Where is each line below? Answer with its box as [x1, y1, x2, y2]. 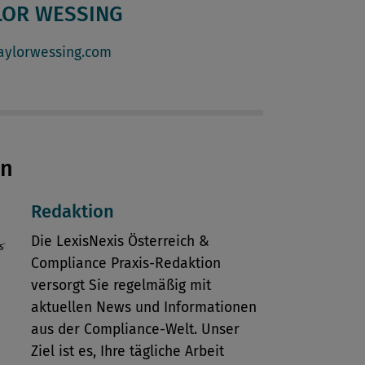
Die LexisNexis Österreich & [30, 233, 209, 251]
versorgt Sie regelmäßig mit [30, 277, 211, 295]
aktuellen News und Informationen [30, 299, 257, 317]
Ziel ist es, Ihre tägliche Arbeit [30, 343, 224, 361]
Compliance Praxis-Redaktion [30, 255, 221, 273]
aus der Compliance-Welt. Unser [30, 321, 240, 339]
